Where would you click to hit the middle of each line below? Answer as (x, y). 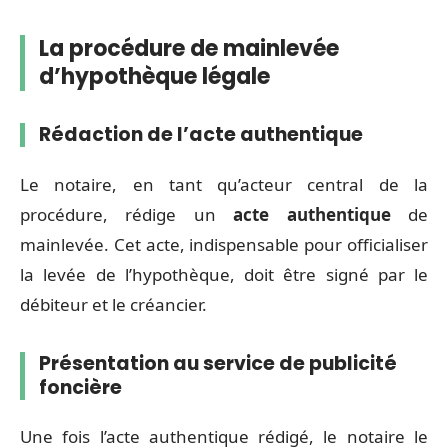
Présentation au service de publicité (218, 363)
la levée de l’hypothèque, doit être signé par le (224, 274)
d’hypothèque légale (154, 76)
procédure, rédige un (127, 214)
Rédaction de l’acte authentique (201, 134)
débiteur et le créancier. (113, 304)
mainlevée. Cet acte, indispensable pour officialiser (224, 244)
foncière (80, 387)
